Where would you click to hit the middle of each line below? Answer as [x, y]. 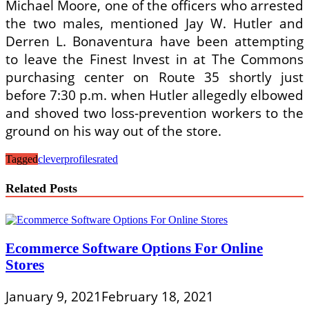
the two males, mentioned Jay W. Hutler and [154, 23]
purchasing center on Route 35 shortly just [154, 77]
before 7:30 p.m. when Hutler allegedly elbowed [154, 95]
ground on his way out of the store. [113, 131]
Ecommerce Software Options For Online [134, 248]
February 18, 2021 [158, 297]
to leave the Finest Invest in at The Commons [154, 59]
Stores [25, 265]
